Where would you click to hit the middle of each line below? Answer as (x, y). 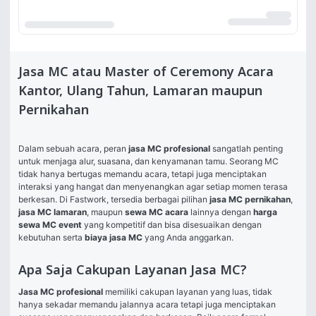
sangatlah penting (247, 148)
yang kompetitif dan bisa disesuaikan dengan (172, 225)
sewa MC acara (157, 212)
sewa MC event (50, 225)
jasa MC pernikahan (250, 199)
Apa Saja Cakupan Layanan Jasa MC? (133, 271)
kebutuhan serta (51, 237)
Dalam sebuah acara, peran (73, 148)
